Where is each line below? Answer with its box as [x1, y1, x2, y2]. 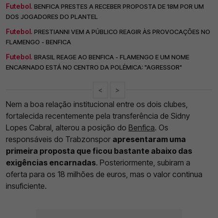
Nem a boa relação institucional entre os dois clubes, [6, 99, 188, 109]
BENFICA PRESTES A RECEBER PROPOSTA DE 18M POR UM [34, 2, 204, 10]
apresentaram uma [112, 134, 186, 144]
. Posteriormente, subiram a [96, 157, 190, 167]
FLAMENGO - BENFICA [6, 37, 71, 46]
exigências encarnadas [6, 157, 96, 167]
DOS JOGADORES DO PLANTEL [6, 12, 98, 20]
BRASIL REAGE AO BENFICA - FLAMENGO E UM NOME [34, 53, 189, 61]
